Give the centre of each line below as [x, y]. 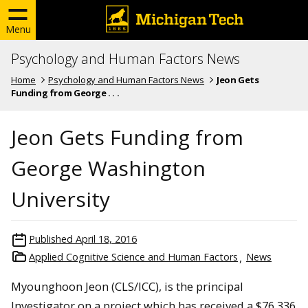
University [60, 199]
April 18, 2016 [106, 239]
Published [51, 239]
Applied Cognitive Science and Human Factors [133, 256]
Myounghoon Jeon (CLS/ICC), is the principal [127, 286]
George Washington [108, 168]
